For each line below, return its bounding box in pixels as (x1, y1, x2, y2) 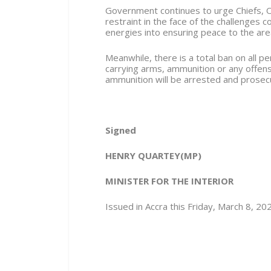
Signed (105, 123, 136, 136)
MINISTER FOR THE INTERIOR (105, 174, 233, 187)
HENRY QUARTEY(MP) (105, 149, 201, 162)
